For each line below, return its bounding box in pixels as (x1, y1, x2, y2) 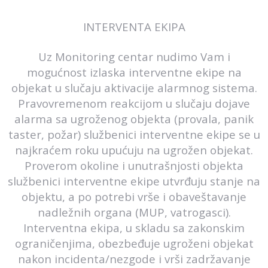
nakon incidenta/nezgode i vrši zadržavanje (17, 251, 251, 266)
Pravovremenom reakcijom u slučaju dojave (18, 96, 250, 111)
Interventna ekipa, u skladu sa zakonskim (23, 220, 245, 235)
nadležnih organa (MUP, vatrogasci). (37, 205, 231, 220)
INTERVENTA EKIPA (83, 19, 185, 34)
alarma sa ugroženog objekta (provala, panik (14, 111, 254, 126)
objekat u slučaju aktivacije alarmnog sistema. (11, 80, 257, 95)
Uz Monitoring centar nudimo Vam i (38, 49, 230, 64)
